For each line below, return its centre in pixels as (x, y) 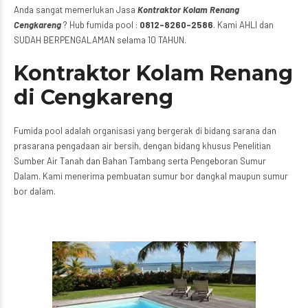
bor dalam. (35, 191)
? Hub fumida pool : (101, 24)
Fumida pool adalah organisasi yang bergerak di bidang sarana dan (145, 130)
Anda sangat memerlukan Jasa (76, 9)
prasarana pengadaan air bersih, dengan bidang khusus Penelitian (142, 145)
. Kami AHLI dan (243, 24)
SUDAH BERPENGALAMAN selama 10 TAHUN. (100, 40)
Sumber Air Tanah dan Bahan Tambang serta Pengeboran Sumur (140, 161)
